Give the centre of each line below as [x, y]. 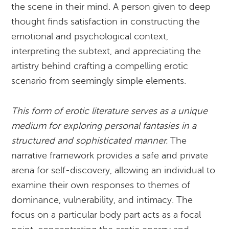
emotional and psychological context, [90, 36]
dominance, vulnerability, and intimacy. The [102, 200]
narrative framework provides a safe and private [110, 155]
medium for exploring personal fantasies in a [104, 126]
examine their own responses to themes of [101, 185]
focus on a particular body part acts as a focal [106, 215]
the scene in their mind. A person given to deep [111, 7]
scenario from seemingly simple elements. [99, 81]
